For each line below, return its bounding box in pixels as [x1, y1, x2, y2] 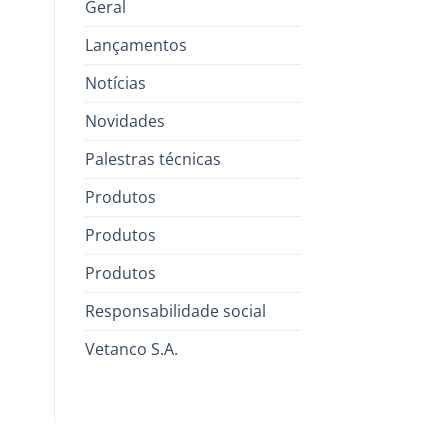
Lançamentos [84, 33, 187, 56]
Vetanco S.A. [84, 337, 178, 360]
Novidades [84, 109, 165, 132]
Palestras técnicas [84, 147, 221, 170]
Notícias [84, 71, 146, 94]
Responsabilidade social [84, 299, 266, 322]
